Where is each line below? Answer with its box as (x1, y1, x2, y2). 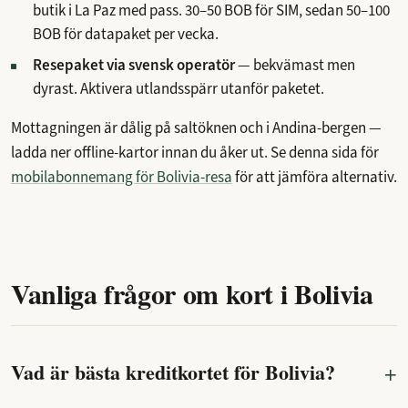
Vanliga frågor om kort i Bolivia (11, 272, 373, 313)
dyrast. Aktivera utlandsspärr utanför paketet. (33, 77, 324, 99)
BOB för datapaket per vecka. (33, 23, 219, 45)
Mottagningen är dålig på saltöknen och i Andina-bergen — (11, 117, 382, 138)
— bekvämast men (235, 54, 355, 76)
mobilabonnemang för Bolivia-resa (11, 166, 232, 188)
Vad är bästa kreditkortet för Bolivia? (11, 357, 335, 388)
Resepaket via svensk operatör (33, 54, 235, 76)
